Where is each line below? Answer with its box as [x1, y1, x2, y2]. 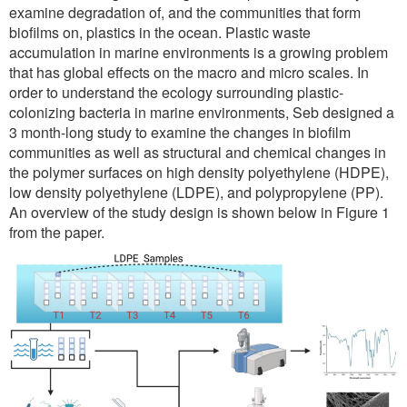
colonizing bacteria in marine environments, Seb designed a [9, 101, 394, 123]
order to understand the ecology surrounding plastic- [9, 81, 343, 103]
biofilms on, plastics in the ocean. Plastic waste [9, 21, 311, 43]
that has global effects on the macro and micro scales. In [9, 61, 369, 83]
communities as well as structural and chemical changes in [9, 141, 386, 163]
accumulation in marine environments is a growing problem [9, 41, 388, 63]
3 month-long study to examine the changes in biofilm [9, 121, 351, 143]
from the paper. [9, 221, 104, 243]
